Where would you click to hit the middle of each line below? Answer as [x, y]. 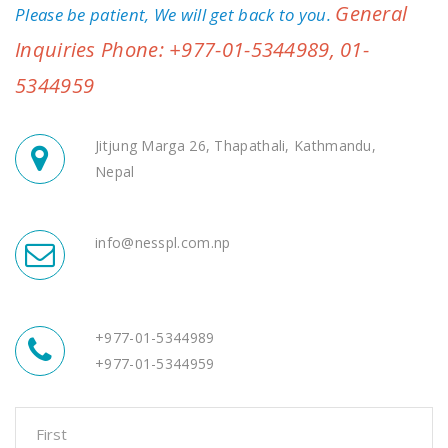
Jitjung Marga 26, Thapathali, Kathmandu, [236, 145]
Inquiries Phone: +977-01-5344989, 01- [192, 48]
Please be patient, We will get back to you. [175, 14]
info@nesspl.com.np [163, 242]
